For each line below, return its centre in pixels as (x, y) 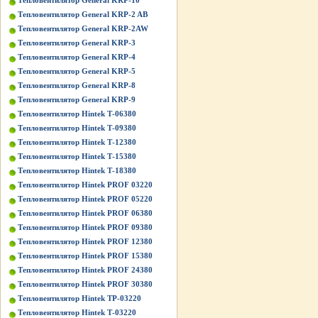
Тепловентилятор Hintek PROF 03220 (85, 185)
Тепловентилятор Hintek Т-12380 (77, 142)
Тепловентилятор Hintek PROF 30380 (85, 284)
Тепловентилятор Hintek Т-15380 (77, 156)
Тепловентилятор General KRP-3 (77, 43)
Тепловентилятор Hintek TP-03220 (79, 298)
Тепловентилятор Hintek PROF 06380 (85, 213)
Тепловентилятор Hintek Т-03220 (77, 312)
